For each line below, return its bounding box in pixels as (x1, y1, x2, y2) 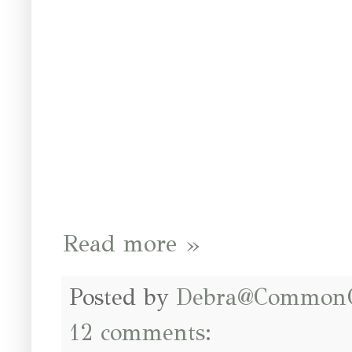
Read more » (63, 229, 200, 258)
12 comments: (69, 319, 219, 347)
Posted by (69, 284, 176, 312)
